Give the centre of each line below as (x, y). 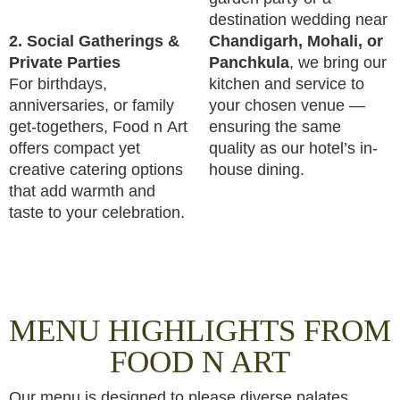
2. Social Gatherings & (94, 41)
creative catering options (96, 170)
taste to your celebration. (97, 212)
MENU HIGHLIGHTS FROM (200, 331)
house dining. (257, 170)
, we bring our (338, 62)
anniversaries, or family (92, 105)
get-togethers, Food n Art (98, 127)
